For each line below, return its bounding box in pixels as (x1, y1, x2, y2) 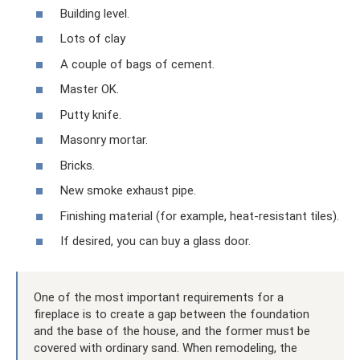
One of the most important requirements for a (34, 290, 284, 305)
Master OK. (60, 82, 119, 96)
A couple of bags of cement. (60, 56, 215, 72)
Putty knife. (60, 107, 121, 122)
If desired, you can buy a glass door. (60, 234, 251, 248)
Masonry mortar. (60, 133, 148, 147)
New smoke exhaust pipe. (60, 183, 196, 198)
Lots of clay (60, 31, 125, 46)
